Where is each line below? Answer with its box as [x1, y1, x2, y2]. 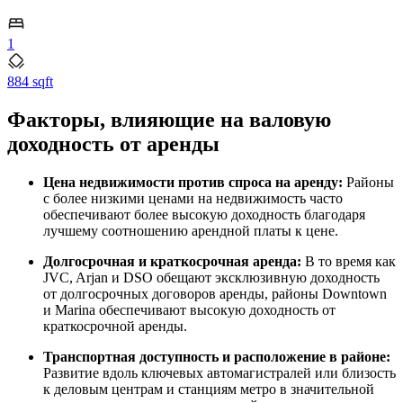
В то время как [301, 254, 396, 270]
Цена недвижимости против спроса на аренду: [43, 175, 343, 191]
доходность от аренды [7, 132, 219, 157]
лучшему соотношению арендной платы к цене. [43, 223, 338, 239]
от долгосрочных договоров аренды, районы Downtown [43, 286, 387, 302]
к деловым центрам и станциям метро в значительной [43, 381, 374, 398]
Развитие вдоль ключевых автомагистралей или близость [43, 365, 396, 381]
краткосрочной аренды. [43, 318, 187, 335]
